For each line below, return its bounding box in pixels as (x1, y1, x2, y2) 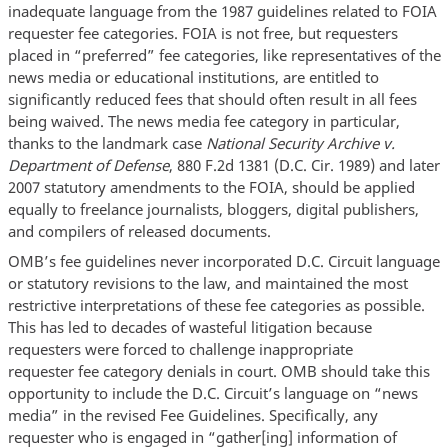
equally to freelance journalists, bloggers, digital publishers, (7, 199, 419, 220)
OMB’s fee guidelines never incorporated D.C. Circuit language (7, 250, 440, 271)
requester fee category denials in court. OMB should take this (7, 360, 430, 381)
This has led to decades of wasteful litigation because (7, 316, 372, 337)
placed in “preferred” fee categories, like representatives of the (7, 45, 441, 66)
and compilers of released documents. (7, 221, 271, 242)
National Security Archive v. (205, 133, 395, 154)
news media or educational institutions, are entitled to (7, 67, 379, 88)
